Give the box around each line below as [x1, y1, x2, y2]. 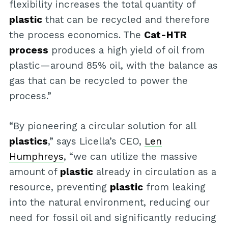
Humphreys [9, 150, 64, 162]
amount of [9, 165, 60, 178]
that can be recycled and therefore [42, 14, 210, 26]
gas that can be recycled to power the [9, 75, 188, 87]
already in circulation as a [93, 165, 216, 178]
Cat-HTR [144, 29, 187, 41]
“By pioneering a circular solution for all [9, 120, 196, 132]
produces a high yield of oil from [48, 44, 205, 56]
